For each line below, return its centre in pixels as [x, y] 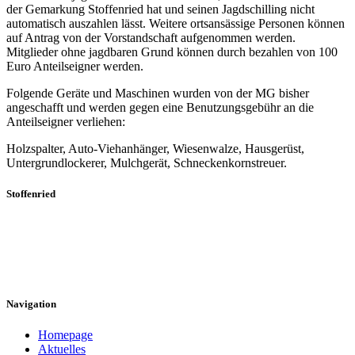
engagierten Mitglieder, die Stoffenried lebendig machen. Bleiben [169, 249]
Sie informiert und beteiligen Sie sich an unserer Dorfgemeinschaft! [174, 269]
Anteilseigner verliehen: [66, 122]
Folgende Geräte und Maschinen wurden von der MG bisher [158, 94]
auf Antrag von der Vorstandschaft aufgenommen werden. [151, 38]
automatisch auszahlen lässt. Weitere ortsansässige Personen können [176, 24]
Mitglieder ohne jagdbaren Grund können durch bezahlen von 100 [172, 52]
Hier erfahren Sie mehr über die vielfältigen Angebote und [151, 228]
